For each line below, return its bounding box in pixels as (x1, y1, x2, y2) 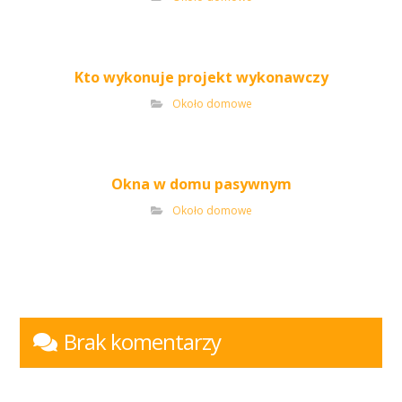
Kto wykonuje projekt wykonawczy (74, 67, 328, 87)
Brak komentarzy (64, 327, 222, 356)
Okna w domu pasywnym (110, 174, 292, 194)
